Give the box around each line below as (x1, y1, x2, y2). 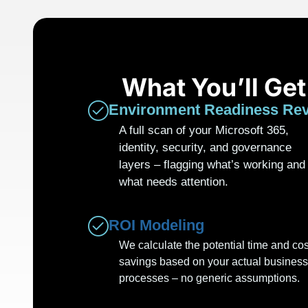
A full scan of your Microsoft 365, (119, 124, 289, 137)
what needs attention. (119, 175, 228, 189)
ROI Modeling (109, 216, 204, 234)
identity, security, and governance (119, 141, 291, 155)
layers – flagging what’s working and (119, 158, 305, 172)
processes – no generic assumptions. (119, 272, 300, 284)
